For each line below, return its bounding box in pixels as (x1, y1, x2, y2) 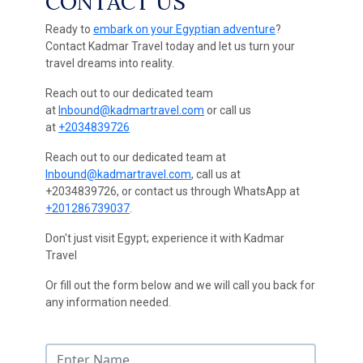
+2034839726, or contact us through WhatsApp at (45, 185, 300, 199)
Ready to (45, 23, 93, 36)
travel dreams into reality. (45, 57, 174, 70)
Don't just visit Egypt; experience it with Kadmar (45, 232, 284, 246)
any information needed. (45, 296, 171, 310)
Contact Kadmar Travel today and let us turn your (45, 40, 295, 53)
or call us (204, 104, 251, 117)
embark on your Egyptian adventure (93, 23, 275, 36)
